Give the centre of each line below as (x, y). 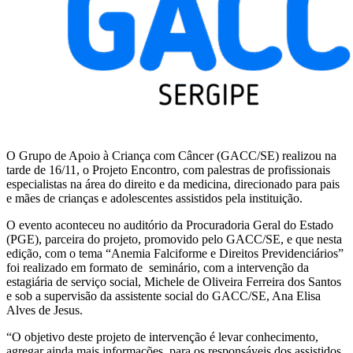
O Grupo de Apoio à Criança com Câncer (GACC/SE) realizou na (171, 155)
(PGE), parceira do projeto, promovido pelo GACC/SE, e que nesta (174, 239)
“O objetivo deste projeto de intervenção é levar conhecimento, (162, 336)
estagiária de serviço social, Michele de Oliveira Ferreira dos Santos (174, 281)
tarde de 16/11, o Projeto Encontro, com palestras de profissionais (168, 169)
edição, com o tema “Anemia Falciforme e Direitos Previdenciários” (175, 253)
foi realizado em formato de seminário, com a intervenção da (158, 267)
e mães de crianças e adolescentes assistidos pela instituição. (156, 198)
